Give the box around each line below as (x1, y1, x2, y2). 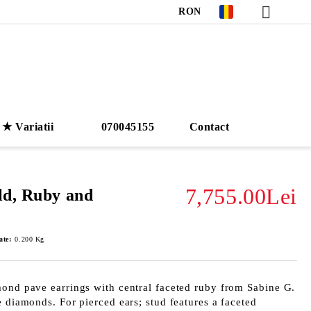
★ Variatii (1, 121, 54, 133)
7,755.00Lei (185, 184, 297, 209)
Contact (189, 121, 230, 133)
